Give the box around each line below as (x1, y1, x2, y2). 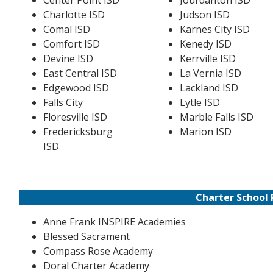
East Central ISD (43, 66, 117, 80)
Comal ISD (43, 23, 90, 36)
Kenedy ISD (179, 37, 232, 51)
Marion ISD (179, 125, 232, 138)
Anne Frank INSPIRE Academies (43, 215, 186, 229)
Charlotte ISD (43, 8, 105, 21)
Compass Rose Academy (43, 244, 153, 258)
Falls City (43, 96, 83, 109)
